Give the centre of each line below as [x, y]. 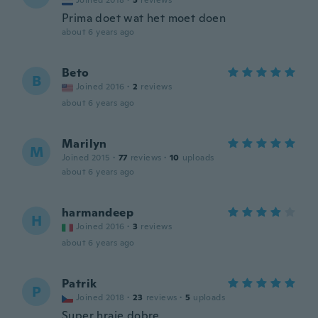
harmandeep [98, 213]
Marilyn [84, 144]
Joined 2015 [86, 158]
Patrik [79, 284]
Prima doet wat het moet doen [144, 18]
